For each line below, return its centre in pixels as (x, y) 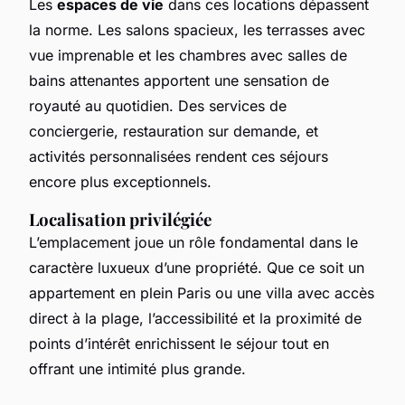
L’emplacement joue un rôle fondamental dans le (193, 242)
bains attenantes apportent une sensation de (179, 80)
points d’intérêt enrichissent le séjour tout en (179, 343)
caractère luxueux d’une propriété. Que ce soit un (197, 267)
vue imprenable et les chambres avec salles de (188, 55)
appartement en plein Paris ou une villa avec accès (202, 292)
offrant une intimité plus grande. (137, 368)
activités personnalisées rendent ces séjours (179, 156)
